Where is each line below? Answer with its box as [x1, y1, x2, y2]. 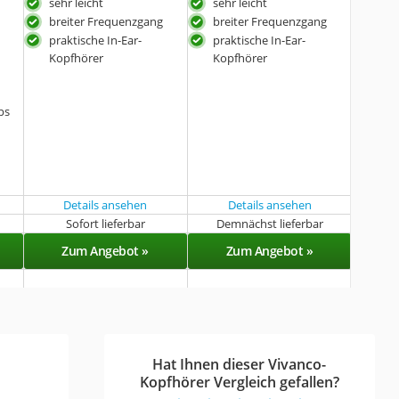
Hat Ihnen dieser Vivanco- [152, 354, 327, 374]
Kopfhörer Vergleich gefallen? [139, 371, 339, 392]
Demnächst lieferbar [216, 215, 323, 232]
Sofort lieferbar [65, 215, 145, 232]
